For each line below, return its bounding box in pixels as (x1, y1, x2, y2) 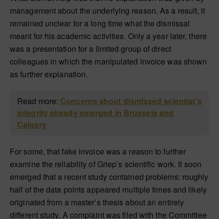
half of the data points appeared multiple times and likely (10, 184, 207, 195)
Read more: (17, 95, 61, 107)
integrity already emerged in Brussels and (17, 107, 174, 118)
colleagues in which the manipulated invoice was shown (10, 56, 207, 67)
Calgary (17, 119, 46, 130)
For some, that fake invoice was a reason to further (10, 146, 186, 157)
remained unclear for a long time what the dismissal (10, 18, 190, 29)
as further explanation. (10, 68, 88, 80)
